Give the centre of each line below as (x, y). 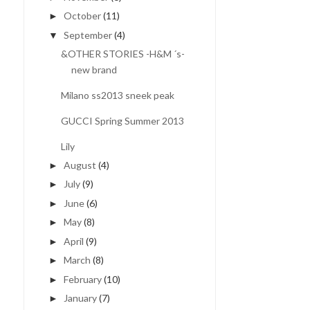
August (80, 165)
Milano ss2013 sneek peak (117, 95)
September (88, 35)
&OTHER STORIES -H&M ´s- (122, 54)
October (82, 16)
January (80, 298)
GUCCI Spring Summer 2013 (122, 121)
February (82, 279)
